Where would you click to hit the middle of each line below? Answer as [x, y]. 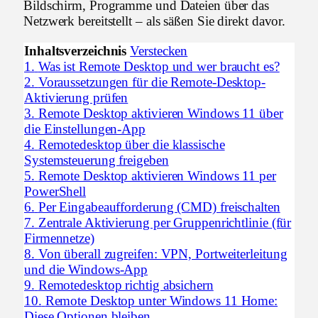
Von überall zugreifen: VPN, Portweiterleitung [163, 253]
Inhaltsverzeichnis [76, 50]
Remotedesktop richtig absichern [126, 285]
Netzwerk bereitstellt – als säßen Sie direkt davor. [155, 21]
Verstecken [159, 50]
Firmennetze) [59, 238]
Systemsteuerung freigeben [97, 160]
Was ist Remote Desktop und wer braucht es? [159, 66]
